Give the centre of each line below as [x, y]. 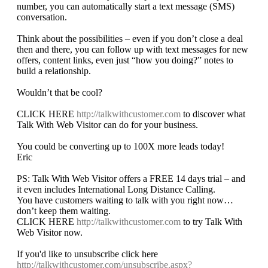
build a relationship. [54, 71]
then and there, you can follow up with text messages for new [133, 50]
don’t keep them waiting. [64, 211]
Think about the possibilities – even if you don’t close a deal [130, 39]
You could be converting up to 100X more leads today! [121, 147]
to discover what [213, 114]
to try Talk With [211, 222]
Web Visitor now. [50, 233]
